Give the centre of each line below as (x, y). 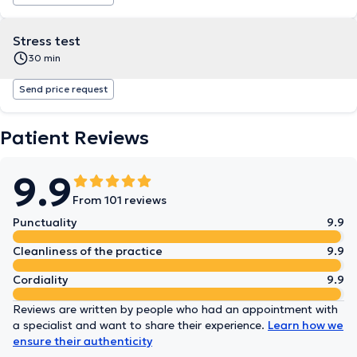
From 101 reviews (120, 200)
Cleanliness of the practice (88, 251)
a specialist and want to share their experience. (140, 325)
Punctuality (45, 222)
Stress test (47, 41)
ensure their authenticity (82, 341)
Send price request (63, 89)
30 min (45, 58)
